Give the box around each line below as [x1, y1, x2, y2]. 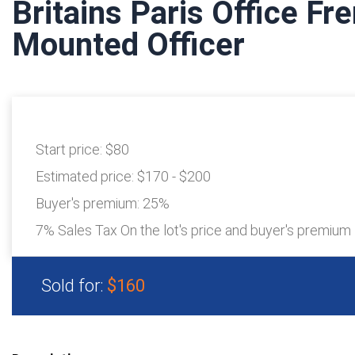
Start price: [36, 141, 105, 158]
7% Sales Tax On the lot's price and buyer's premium [36, 222, 351, 239]
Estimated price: [36, 168, 137, 185]
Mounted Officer [12, 26, 245, 64]
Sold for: [41, 276, 107, 296]
